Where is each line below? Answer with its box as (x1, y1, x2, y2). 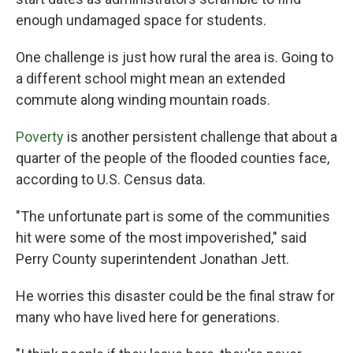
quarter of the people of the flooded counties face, (16, 150, 329, 166)
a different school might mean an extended (16, 70, 285, 87)
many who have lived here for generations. (16, 309, 280, 325)
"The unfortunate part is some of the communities (16, 208, 330, 225)
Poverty (16, 128, 64, 145)
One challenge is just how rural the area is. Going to (16, 49, 333, 65)
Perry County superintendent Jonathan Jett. (16, 251, 289, 267)
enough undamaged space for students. (16, 12, 266, 28)
